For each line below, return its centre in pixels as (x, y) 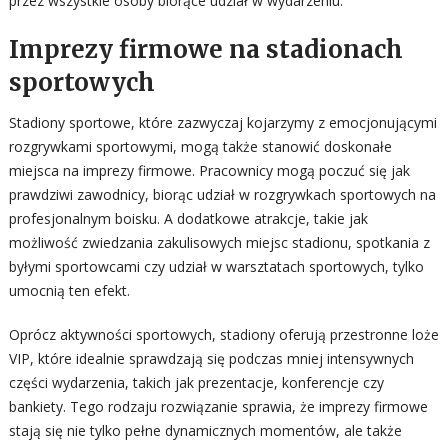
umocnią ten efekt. (69, 290)
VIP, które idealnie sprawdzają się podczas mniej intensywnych (211, 358)
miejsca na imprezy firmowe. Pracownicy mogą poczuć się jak (209, 170)
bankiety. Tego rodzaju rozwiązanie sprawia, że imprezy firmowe (218, 406)
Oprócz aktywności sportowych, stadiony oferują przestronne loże (223, 334)
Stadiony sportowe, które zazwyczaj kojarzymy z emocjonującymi (222, 122)
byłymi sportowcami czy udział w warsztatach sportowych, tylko (216, 266)
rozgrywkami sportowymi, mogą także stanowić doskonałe (200, 146)
